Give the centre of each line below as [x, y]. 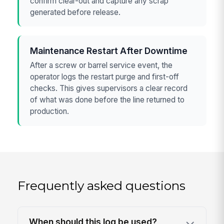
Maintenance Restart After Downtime [109, 50]
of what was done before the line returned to [107, 99]
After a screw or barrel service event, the [101, 65]
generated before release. [75, 12]
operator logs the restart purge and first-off [105, 76]
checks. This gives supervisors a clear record [109, 88]
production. [50, 111]
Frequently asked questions [102, 186]
